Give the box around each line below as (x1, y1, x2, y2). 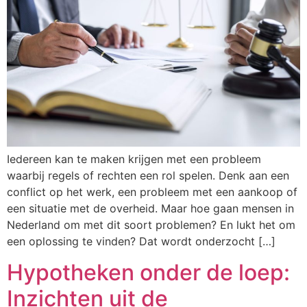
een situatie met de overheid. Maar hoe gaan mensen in (7, 201, 294, 216)
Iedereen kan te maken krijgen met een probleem (7, 152, 261, 167)
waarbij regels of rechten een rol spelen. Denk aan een (7, 169, 289, 183)
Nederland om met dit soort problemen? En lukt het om (7, 218, 295, 232)
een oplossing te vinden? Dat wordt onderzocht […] (7, 234, 275, 249)
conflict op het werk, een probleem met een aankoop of (7, 185, 297, 199)
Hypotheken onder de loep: (7, 258, 290, 286)
